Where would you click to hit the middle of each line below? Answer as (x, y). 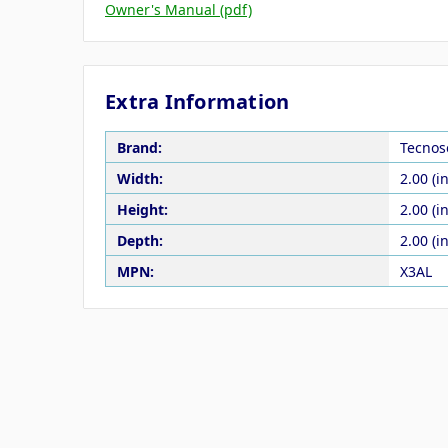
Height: (142, 209)
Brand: (139, 147)
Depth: (139, 240)
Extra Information (197, 102)
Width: (139, 178)
